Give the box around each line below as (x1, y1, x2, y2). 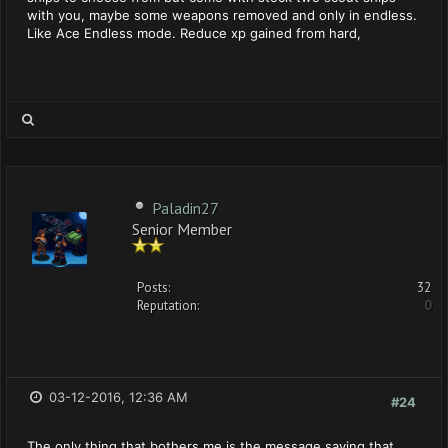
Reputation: (137, 297, 199, 314)
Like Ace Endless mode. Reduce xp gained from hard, (27, 25, 361, 41)
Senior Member (132, 219, 232, 236)
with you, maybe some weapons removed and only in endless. (27, 7, 417, 23)
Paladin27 (152, 198, 219, 218)
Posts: (137, 279, 170, 296)
